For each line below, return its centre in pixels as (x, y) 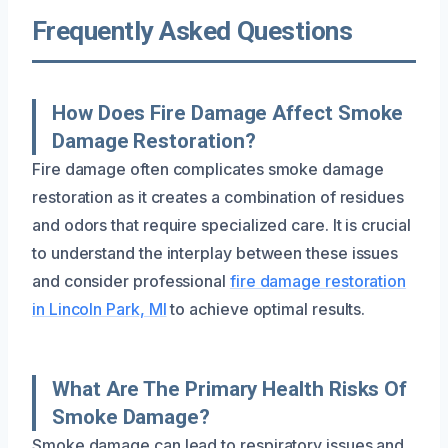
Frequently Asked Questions (192, 30)
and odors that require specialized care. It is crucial (221, 224)
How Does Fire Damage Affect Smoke (228, 112)
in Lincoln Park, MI (99, 308)
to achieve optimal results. (266, 308)
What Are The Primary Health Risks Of (230, 388)
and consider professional (131, 280)
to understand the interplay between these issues (215, 252)
